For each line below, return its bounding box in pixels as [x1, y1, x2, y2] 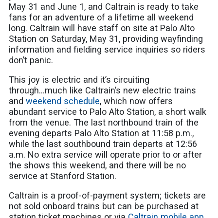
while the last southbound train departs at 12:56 [9, 139, 198, 149]
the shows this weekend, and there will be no [9, 160, 186, 171]
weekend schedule [26, 96, 100, 107]
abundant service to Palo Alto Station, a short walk [9, 107, 207, 117]
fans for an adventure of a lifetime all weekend [9, 12, 194, 22]
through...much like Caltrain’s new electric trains [9, 85, 197, 96]
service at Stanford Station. [9, 171, 117, 182]
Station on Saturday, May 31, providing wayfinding [9, 33, 203, 44]
